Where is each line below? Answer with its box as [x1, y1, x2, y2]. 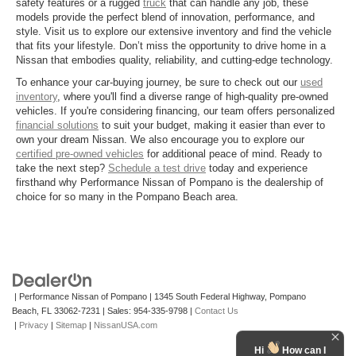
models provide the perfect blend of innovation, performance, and [16, 10, 315, 23]
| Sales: [100, 305, 133, 315]
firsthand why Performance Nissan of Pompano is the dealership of [16, 176, 323, 188]
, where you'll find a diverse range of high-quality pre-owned [57, 90, 328, 103]
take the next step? [16, 161, 108, 174]
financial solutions [16, 118, 99, 131]
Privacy [19, 319, 48, 330]
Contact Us [195, 305, 238, 315]
